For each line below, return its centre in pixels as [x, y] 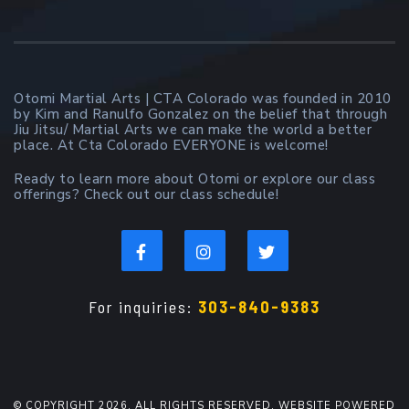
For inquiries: [143, 307]
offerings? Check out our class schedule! [146, 194]
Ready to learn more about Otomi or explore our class [194, 179]
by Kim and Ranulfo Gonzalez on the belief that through [200, 114]
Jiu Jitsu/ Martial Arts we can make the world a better [193, 130]
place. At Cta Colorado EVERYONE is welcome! [171, 145]
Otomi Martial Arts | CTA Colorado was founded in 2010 [203, 99]
